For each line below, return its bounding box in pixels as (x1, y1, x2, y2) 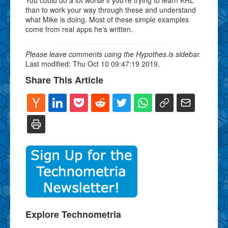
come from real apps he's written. (25, 23, 133, 34)
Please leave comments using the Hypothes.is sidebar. (25, 48, 201, 59)
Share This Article (25, 73, 103, 87)
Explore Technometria (25, 207, 121, 221)
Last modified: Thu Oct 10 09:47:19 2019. (25, 58, 160, 69)
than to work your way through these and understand (25, 4, 196, 15)
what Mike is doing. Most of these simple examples (25, 14, 189, 24)
